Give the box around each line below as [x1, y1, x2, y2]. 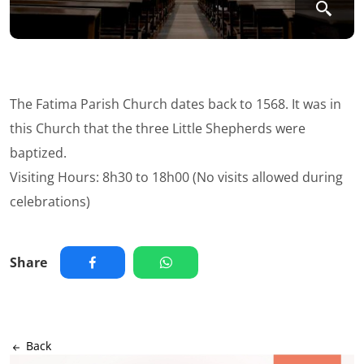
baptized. [10, 144, 67, 162]
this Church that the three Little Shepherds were [10, 119, 305, 138]
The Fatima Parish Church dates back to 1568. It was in [10, 95, 341, 114]
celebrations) [10, 193, 90, 211]
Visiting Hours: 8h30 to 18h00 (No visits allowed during [10, 168, 343, 187]
